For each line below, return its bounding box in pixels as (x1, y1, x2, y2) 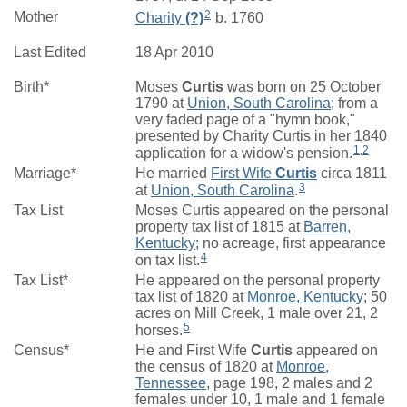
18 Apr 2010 (135, 44, 213, 60)
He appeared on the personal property (135, 272, 380, 288)
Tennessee (135, 374, 206, 391)
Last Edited (14, 44, 86, 60)
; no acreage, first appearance (195, 234, 386, 251)
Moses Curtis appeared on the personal (135, 202, 389, 218)
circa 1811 (317, 164, 387, 181)
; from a (331, 94, 378, 111)
